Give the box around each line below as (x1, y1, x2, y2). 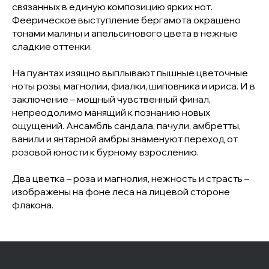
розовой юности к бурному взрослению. (12, 146, 199, 158)
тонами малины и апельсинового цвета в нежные (12, 27, 238, 39)
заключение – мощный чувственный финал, (12, 93, 211, 105)
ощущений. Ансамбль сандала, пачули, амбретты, (12, 119, 241, 131)
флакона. (12, 199, 53, 211)
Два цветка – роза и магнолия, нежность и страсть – (12, 172, 249, 184)
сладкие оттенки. (12, 40, 92, 52)
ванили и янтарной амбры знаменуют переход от (12, 133, 238, 145)
